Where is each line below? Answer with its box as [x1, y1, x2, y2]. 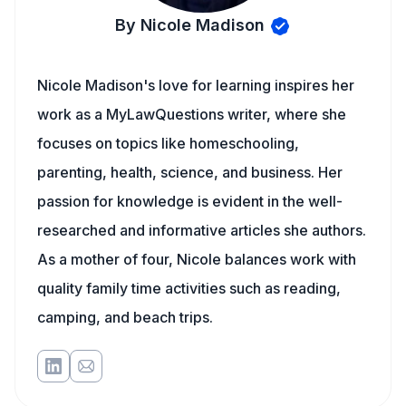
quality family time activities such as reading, [37, 279, 341, 297]
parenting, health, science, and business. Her [37, 163, 343, 181]
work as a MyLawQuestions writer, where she [37, 105, 346, 123]
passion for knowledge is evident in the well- [37, 192, 343, 210]
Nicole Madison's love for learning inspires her [37, 76, 354, 94]
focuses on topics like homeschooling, [37, 134, 299, 152]
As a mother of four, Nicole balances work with [37, 250, 356, 268]
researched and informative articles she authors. [37, 221, 366, 239]
